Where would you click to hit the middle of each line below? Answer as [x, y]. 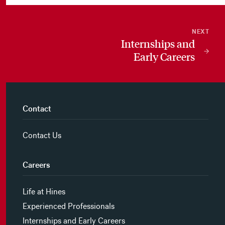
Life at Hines [44, 192]
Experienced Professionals [68, 206]
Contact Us [42, 135]
